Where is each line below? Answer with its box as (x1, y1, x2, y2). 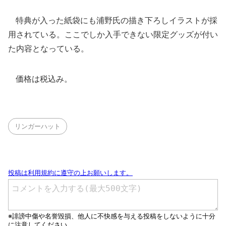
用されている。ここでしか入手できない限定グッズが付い (8, 29, 218, 39)
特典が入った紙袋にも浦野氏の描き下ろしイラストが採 (8, 15, 217, 25)
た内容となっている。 (8, 43, 89, 53)
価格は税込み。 (8, 74, 72, 84)
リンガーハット (15, 122, 61, 130)
